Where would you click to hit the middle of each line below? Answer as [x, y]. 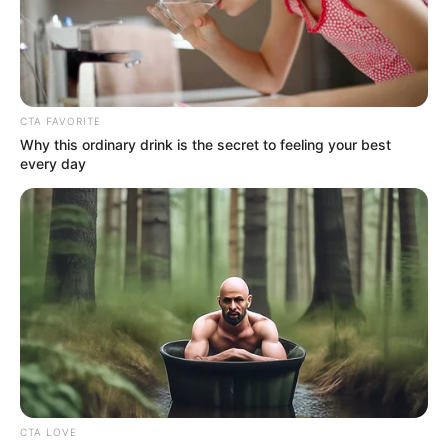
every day [53, 164]
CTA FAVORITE [60, 121]
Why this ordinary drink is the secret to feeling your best [205, 145]
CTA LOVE [48, 432]
